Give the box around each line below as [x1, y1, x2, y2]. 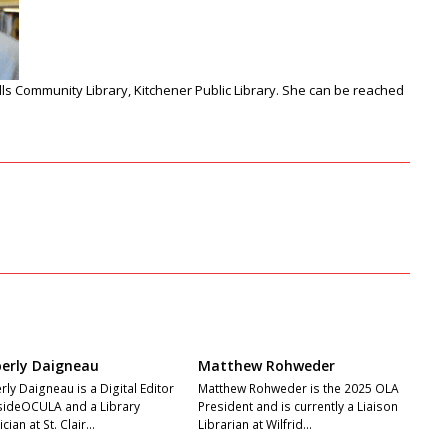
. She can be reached [276, 81, 404, 99]
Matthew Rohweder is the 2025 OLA [198, 380, 400, 397]
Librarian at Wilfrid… [198, 416, 313, 433]
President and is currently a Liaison [198, 398, 399, 415]
